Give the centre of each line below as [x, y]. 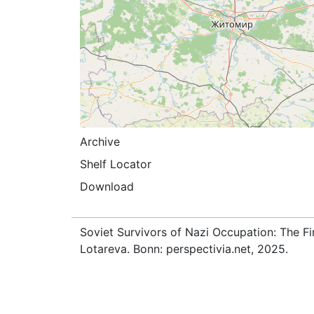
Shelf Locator [116, 164]
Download [107, 186]
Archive [100, 141]
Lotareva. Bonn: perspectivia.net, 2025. [184, 248]
